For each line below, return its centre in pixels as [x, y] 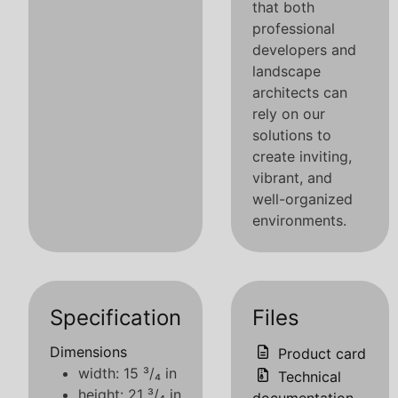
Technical [307, 377]
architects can [300, 92]
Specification [115, 318]
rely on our [289, 114]
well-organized [302, 199]
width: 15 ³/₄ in [127, 373]
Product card [320, 354]
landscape [287, 71]
